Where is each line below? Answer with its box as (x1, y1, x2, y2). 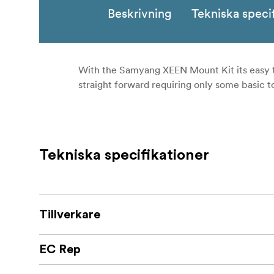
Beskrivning (108, 6, 172, 22)
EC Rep (39, 243, 81, 256)
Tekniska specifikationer (39, 148, 209, 163)
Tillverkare (39, 209, 100, 221)
